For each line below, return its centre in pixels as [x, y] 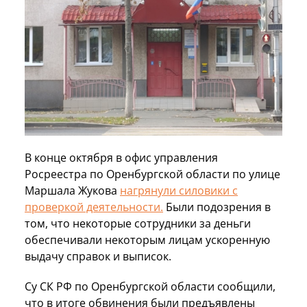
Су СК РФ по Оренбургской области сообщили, [150, 286]
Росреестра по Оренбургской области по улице [152, 174]
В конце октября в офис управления [121, 157]
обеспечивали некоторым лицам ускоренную [147, 240]
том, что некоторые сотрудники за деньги [138, 223]
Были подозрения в [217, 207]
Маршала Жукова [72, 190]
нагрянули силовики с [179, 190]
